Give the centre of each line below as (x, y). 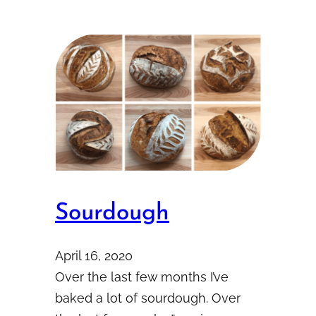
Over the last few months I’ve (142, 277)
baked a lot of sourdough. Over (148, 298)
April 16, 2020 (94, 256)
